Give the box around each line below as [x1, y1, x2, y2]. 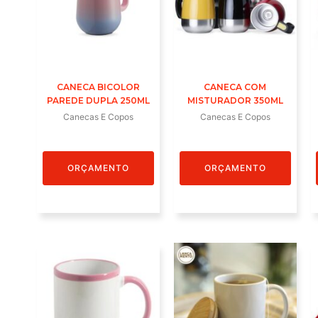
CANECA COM [204, 82, 267, 93]
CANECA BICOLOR [56, 82, 140, 93]
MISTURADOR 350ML [187, 95, 283, 106]
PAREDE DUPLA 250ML [46, 95, 150, 106]
